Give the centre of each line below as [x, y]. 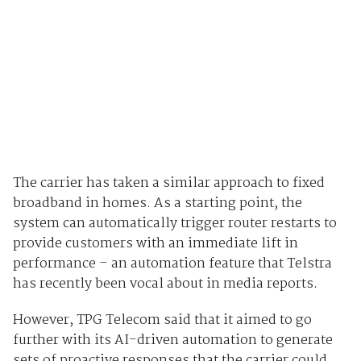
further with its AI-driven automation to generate [172, 340]
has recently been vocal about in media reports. [165, 284]
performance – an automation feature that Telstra [172, 263]
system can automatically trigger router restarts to [174, 223]
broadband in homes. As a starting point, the [157, 203]
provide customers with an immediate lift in [155, 243]
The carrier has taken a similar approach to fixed [168, 183]
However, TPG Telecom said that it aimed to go [162, 320]
